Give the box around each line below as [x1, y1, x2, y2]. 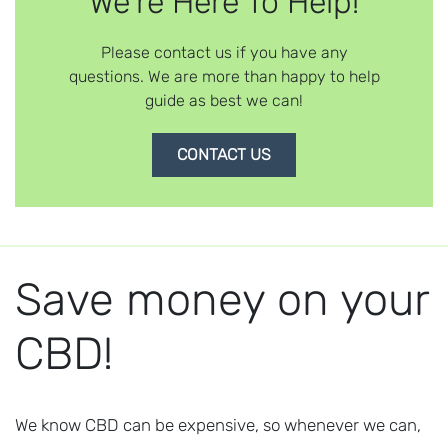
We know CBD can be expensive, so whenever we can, [15, 415, 421, 435]
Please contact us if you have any [100, 43, 348, 62]
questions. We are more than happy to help [68, 67, 380, 86]
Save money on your [15, 273, 429, 326]
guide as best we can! [145, 91, 303, 110]
